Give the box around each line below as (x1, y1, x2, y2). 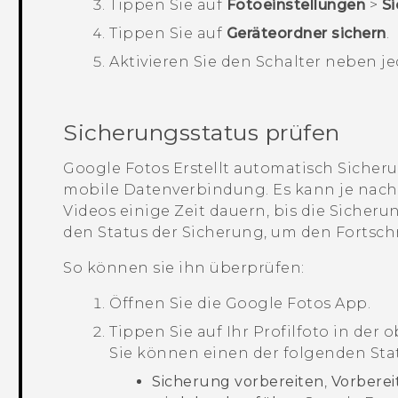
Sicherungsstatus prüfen (63, 119, 340, 147)
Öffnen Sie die (109, 295, 226, 313)
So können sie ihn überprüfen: (63, 259, 305, 277)
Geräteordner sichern (226, 25, 386, 43)
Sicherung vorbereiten (152, 373, 324, 391)
